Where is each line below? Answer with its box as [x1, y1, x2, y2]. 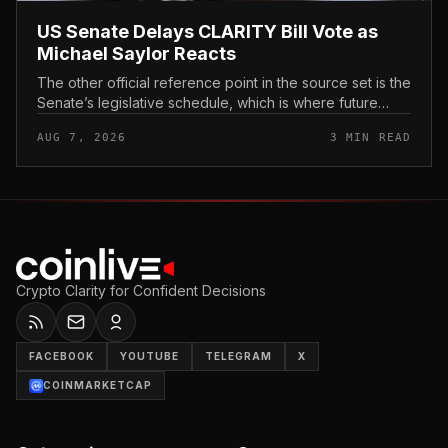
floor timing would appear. [37, 113, 208, 131]
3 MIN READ [330, 130, 411, 144]
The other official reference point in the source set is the [37, 73, 411, 91]
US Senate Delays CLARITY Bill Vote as [37, 20, 378, 42]
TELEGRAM [205, 350, 272, 362]
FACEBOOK [29, 350, 94, 362]
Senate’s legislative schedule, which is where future [37, 93, 378, 111]
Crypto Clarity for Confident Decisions [16, 282, 266, 299]
